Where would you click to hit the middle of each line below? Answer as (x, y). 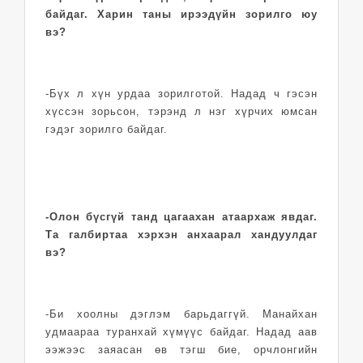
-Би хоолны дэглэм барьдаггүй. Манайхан (181, 314)
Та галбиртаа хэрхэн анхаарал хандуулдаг (181, 234)
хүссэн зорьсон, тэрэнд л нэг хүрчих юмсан (181, 111)
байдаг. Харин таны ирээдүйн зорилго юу (181, 14)
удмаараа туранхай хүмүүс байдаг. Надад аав (181, 331)
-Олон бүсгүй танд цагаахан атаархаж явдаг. (181, 216)
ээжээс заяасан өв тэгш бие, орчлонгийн (181, 349)
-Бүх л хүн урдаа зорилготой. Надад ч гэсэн (181, 93)
